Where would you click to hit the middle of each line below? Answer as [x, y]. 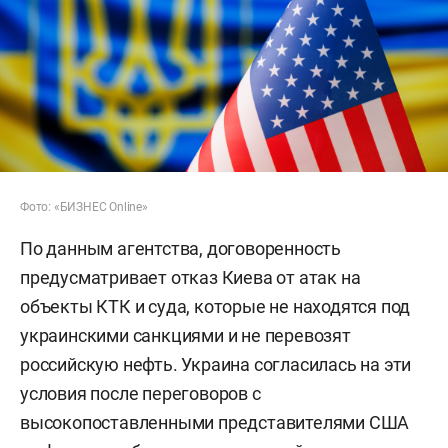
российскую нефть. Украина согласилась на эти [216, 365]
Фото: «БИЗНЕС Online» [84, 207]
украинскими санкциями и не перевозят [185, 336]
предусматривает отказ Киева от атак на [190, 278]
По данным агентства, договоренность [180, 249]
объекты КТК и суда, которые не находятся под [215, 307]
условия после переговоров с [140, 394]
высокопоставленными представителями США [215, 423]
